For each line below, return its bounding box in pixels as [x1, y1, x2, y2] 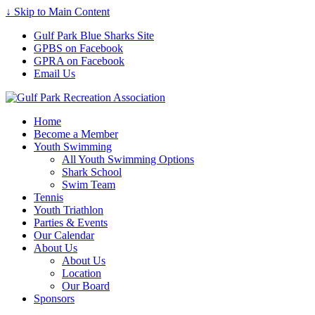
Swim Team [62, 179, 115, 191]
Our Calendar [34, 229, 94, 241]
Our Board [62, 280, 110, 292]
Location [62, 267, 101, 279]
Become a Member [34, 128, 118, 140]
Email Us [34, 67, 75, 79]
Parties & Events [34, 217, 108, 229]
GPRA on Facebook [34, 55, 124, 67]
